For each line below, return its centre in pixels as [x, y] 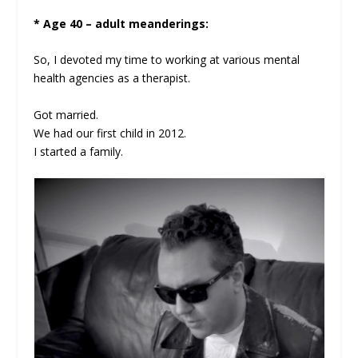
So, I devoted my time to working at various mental [167, 60]
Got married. [66, 114]
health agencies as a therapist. [112, 78]
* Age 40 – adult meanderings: [121, 23]
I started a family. [79, 151]
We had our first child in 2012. [110, 133]
